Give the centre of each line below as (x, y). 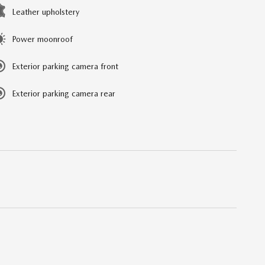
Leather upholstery (46, 12)
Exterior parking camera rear (64, 93)
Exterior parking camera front (65, 66)
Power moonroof (42, 39)
